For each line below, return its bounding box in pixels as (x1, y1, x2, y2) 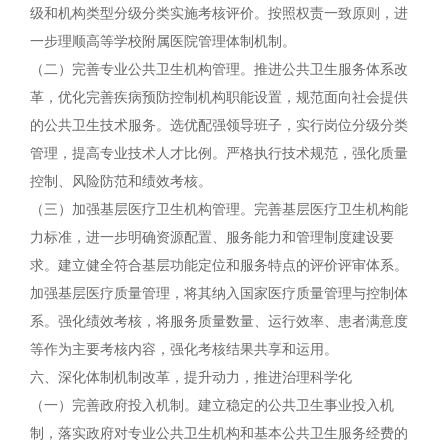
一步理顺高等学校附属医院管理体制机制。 (30, 34, 296, 49)
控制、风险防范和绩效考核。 (30, 174, 212, 189)
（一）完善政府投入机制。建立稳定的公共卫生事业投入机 (30, 398, 394, 413)
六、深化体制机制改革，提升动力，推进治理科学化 (30, 370, 352, 385)
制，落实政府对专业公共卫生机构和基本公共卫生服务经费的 (30, 426, 408, 441)
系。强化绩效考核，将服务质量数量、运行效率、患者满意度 (30, 314, 408, 329)
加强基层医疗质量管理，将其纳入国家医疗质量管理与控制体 (30, 286, 408, 301)
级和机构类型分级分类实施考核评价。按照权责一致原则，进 (30, 6, 408, 21)
